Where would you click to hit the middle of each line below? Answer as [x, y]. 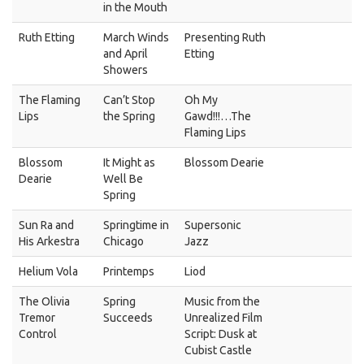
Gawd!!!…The [218, 116]
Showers [126, 70]
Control [38, 334]
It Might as [129, 162]
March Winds [136, 37]
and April [126, 54]
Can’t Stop [129, 100]
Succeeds [128, 318]
